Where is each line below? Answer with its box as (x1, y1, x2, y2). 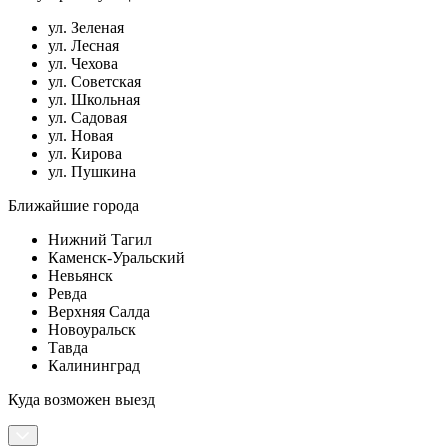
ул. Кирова (48, 145, 122, 163)
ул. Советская (48, 73, 141, 91)
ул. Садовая (48, 109, 127, 127)
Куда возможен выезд (8, 391, 155, 409)
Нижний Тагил (48, 231, 152, 249)
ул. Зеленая (48, 19, 124, 37)
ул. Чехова (48, 55, 118, 73)
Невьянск (48, 267, 113, 285)
